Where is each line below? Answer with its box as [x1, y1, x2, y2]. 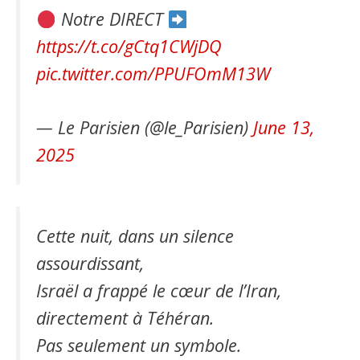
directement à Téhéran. [36, 305, 214, 329]
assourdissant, [36, 251, 144, 275]
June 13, [253, 115, 314, 139]
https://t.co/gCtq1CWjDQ [36, 35, 222, 59]
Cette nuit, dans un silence [36, 223, 234, 247]
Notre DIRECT [55, 7, 168, 31]
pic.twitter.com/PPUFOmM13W [36, 62, 270, 86]
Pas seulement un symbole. [36, 333, 241, 357]
